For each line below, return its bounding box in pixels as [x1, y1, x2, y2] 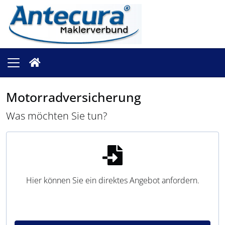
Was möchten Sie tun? [6, 109, 107, 123]
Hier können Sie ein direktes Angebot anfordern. [26, 175, 199, 186]
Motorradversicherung [6, 88, 141, 105]
